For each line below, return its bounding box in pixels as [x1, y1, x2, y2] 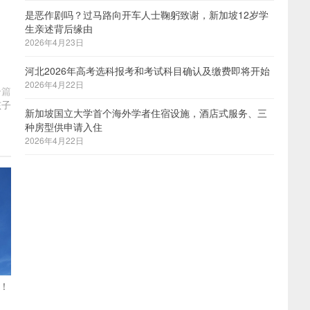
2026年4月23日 [25, 36, 84, 48]
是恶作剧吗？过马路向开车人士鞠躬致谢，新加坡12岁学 [25, 8, 268, 21]
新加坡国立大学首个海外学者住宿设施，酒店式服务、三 [25, 106, 267, 120]
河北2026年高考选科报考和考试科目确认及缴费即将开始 [25, 64, 270, 77]
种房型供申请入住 [25, 120, 102, 134]
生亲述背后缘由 [25, 21, 93, 35]
